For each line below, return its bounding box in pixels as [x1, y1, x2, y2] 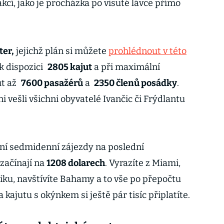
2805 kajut [47, 61, 92, 72]
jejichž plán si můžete [14, 45, 108, 56]
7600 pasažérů [20, 77, 83, 88]
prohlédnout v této [108, 45, 186, 56]
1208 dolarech [46, 157, 105, 168]
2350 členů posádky [94, 77, 177, 88]
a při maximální [91, 61, 160, 72]
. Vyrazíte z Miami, [105, 157, 180, 168]
